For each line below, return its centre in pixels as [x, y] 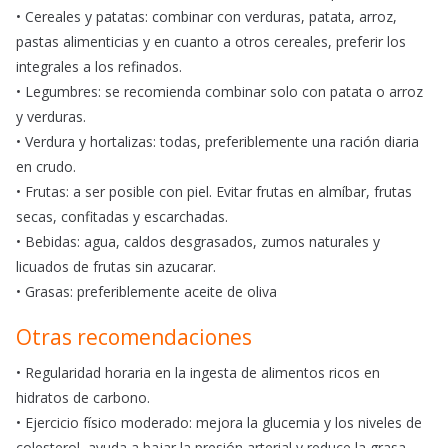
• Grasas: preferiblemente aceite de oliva [146, 292]
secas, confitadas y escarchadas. [122, 217]
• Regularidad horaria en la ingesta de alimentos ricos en [198, 373]
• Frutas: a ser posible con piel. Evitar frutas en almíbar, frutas [214, 192]
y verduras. [51, 117]
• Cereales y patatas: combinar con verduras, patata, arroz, [206, 17]
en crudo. [46, 167]
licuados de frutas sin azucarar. [116, 267]
